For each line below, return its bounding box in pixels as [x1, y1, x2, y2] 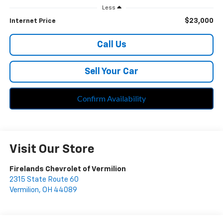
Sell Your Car [85, 67, 138, 77]
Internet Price [9, 18, 56, 25]
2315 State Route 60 [9, 176, 79, 184]
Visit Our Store [9, 143, 95, 156]
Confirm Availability [77, 94, 146, 104]
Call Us [97, 40, 126, 50]
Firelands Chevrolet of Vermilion [9, 165, 126, 173]
